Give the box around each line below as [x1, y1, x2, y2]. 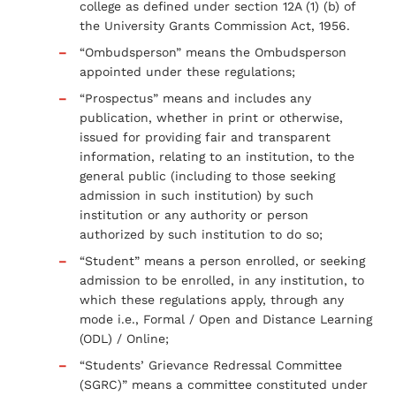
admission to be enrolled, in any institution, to [80, 272, 364, 287]
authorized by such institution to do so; [80, 226, 323, 241]
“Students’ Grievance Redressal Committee [80, 357, 342, 372]
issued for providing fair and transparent [80, 129, 331, 144]
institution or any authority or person [80, 207, 308, 222]
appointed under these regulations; [80, 64, 295, 79]
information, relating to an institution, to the [80, 148, 354, 164]
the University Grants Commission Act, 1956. [80, 18, 350, 33]
